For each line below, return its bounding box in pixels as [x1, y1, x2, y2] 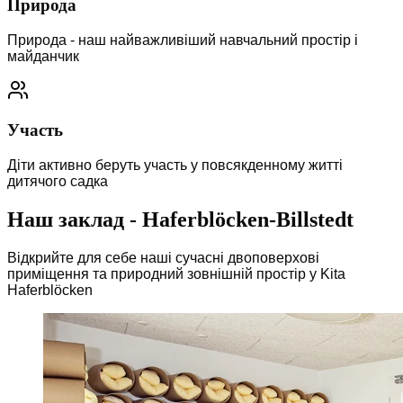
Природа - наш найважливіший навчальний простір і [7, 31, 358, 48]
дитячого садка [7, 173, 108, 189]
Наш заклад [7, 207, 124, 231]
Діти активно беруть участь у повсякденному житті [7, 157, 343, 173]
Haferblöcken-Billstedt [142, 207, 354, 231]
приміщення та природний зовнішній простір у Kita [7, 265, 345, 282]
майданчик [7, 48, 79, 64]
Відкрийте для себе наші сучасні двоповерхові [7, 249, 319, 265]
